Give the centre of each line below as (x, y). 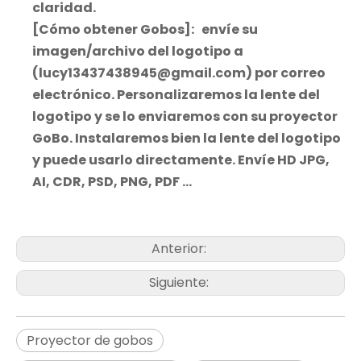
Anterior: (180, 249)
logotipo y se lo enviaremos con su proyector (185, 116)
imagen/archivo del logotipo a (138, 51)
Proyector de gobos (90, 340)
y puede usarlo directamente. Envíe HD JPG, (181, 160)
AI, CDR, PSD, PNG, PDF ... (112, 182)
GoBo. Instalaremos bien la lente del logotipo (187, 138)
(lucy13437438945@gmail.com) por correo (179, 73)
